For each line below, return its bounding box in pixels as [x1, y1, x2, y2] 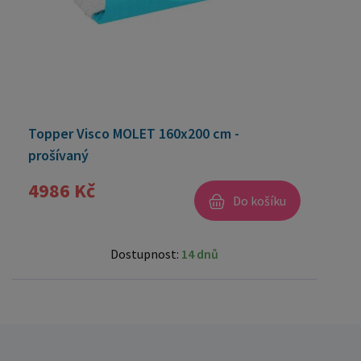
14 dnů [181, 245, 218, 262]
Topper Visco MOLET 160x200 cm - [28, 123, 239, 143]
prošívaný [28, 145, 89, 164]
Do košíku [233, 192, 286, 209]
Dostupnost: [110, 245, 181, 262]
